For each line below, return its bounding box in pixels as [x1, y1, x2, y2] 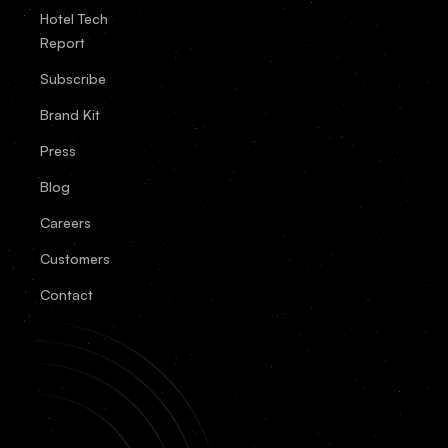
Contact [40, 285, 93, 303]
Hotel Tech [40, 9, 108, 27]
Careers [40, 213, 91, 231]
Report [40, 33, 85, 51]
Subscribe [40, 69, 106, 87]
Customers [40, 249, 110, 267]
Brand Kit [40, 105, 100, 123]
